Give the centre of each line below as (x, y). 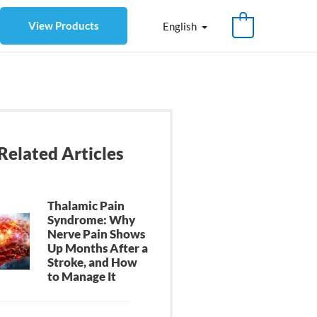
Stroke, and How (93, 263)
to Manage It (82, 277)
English (180, 26)
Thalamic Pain (86, 206)
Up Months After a (98, 248)
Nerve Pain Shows (97, 234)
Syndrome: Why (92, 220)
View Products (63, 26)
